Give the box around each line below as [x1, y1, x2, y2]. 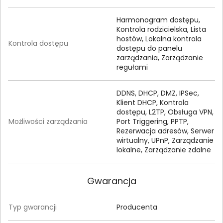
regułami [116, 62, 148, 73]
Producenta [116, 202, 157, 213]
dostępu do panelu [116, 43, 182, 54]
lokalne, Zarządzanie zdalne [116, 145, 211, 155]
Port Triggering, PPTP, [116, 116, 189, 127]
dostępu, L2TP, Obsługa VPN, [116, 107, 214, 117]
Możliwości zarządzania [8, 116, 88, 127]
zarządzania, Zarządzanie [116, 53, 203, 63]
